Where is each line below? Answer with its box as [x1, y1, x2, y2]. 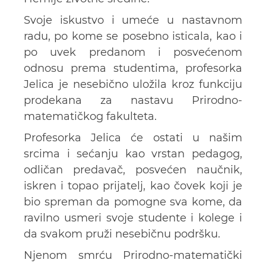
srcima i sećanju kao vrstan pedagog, [24, 147, 242, 161]
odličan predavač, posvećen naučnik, [24, 163, 242, 177]
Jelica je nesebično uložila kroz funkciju [24, 78, 242, 91]
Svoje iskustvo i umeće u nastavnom [24, 14, 242, 27]
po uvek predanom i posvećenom [24, 46, 242, 59]
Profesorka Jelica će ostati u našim [24, 131, 242, 145]
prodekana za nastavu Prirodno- [24, 94, 242, 107]
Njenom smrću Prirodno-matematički [24, 249, 242, 262]
